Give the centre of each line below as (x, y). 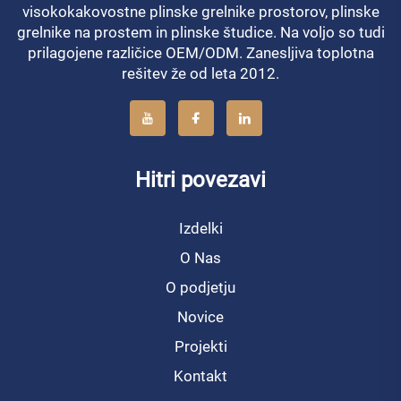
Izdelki (200, 229)
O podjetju (200, 288)
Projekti (200, 347)
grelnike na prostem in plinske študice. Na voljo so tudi (200, 33)
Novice (200, 317)
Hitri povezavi (200, 180)
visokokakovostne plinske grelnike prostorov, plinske (200, 12)
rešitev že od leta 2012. (200, 74)
